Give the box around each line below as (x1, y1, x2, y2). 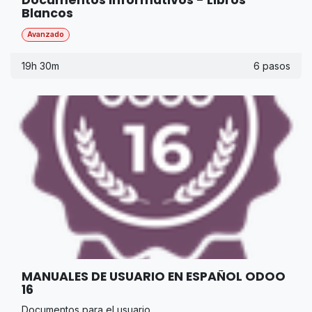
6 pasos (253, 59, 290, 72)
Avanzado (26, 29, 64, 39)
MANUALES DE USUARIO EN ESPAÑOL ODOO (22, 267, 286, 285)
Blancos (22, 4, 73, 22)
